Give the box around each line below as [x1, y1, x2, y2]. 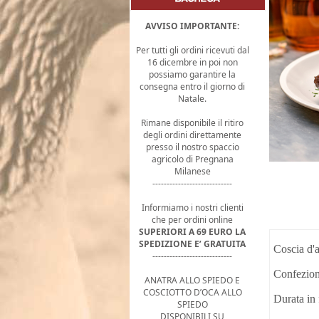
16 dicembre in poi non [147, 56, 238, 68]
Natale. [178, 93, 207, 105]
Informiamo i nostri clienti [141, 202, 244, 214]
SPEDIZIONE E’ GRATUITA [139, 238, 246, 250]
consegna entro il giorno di [140, 80, 246, 93]
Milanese [174, 165, 211, 177]
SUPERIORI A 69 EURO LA [139, 226, 246, 238]
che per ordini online [152, 214, 234, 226]
